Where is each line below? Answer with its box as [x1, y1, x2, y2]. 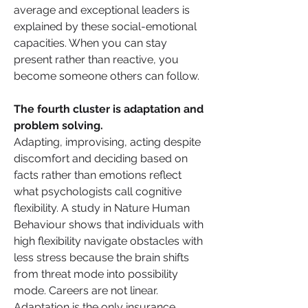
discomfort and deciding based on [14, 151, 188, 165]
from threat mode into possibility [14, 267, 178, 280]
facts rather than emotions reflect [14, 168, 181, 181]
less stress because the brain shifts [14, 250, 189, 264]
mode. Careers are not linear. [14, 283, 158, 297]
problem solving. [14, 118, 106, 132]
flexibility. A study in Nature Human [14, 201, 190, 214]
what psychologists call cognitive [14, 184, 181, 198]
